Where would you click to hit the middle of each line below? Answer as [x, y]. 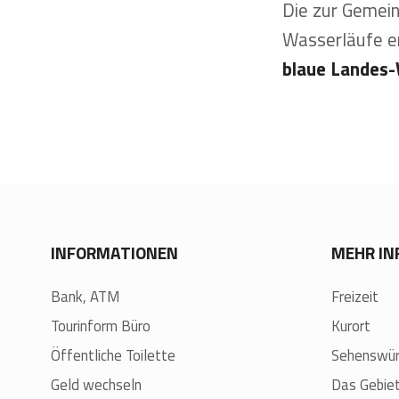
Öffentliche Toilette [113, 356]
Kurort [351, 326]
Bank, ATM [85, 297]
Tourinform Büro [101, 326]
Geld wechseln [96, 385]
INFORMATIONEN [114, 253]
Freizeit [355, 297]
